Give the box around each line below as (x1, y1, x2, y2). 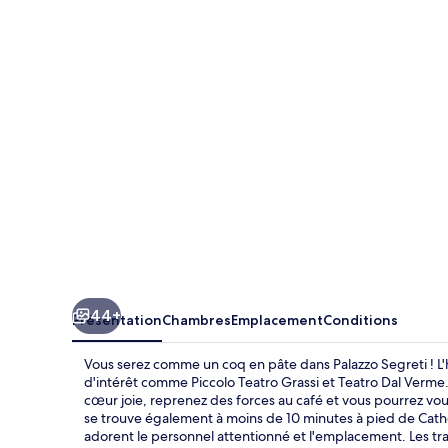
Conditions (323, 310, 398, 329)
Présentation (72, 310, 162, 329)
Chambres (162, 310, 231, 329)
